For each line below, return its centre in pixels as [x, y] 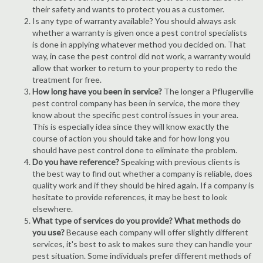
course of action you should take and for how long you [131, 138]
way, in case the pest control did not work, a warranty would [141, 56]
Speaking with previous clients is [180, 162]
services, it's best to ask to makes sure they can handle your [142, 244]
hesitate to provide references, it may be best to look [130, 197]
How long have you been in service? [97, 91]
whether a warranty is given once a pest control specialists [140, 33]
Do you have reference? [76, 162]
